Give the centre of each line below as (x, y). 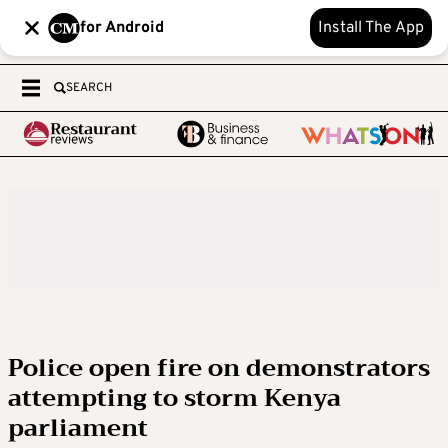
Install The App (371, 28)
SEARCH (89, 88)
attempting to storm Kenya (174, 398)
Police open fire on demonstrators (219, 368)
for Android (122, 28)
